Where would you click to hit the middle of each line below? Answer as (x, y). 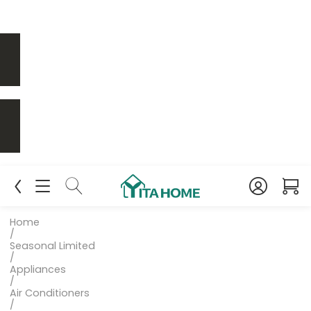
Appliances (38, 269)
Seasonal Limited (53, 245)
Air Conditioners (50, 293)
